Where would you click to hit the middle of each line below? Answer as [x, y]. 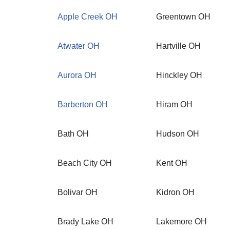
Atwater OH [79, 46]
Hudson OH [178, 134]
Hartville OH [178, 46]
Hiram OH [174, 104]
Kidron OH [175, 192]
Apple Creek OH [88, 17]
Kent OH [172, 163]
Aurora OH [77, 75]
